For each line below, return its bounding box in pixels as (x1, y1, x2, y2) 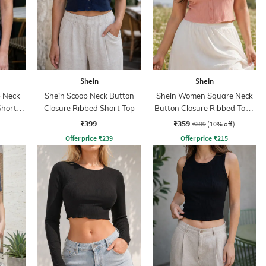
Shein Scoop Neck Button (44, 90, 134, 100)
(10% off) (207, 119, 235, 128)
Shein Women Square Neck (156, 90, 253, 100)
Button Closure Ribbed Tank (154, 103, 255, 113)
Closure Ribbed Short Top (43, 103, 135, 113)
